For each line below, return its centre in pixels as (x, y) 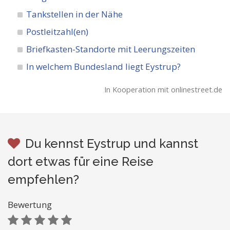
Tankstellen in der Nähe (75, 14)
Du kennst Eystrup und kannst (112, 143)
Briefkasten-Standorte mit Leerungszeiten (111, 49)
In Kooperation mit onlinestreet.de (163, 90)
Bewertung (30, 205)
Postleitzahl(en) (57, 32)
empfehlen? (43, 179)
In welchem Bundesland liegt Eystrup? (104, 66)
